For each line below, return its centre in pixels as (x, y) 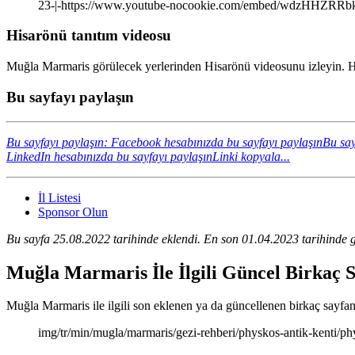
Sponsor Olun (73, 212)
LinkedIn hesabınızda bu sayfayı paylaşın (109, 156)
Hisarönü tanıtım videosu (89, 36)
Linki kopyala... (251, 156)
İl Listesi (59, 197)
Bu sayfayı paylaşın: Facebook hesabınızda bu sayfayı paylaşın (164, 142)
